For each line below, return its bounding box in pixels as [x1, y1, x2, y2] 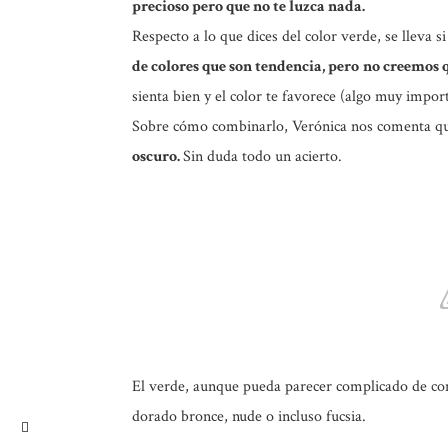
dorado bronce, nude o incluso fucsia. [132, 406, 366, 427]
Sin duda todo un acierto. [183, 146, 342, 167]
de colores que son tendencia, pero [132, 56, 359, 77]
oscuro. [132, 146, 183, 167]
